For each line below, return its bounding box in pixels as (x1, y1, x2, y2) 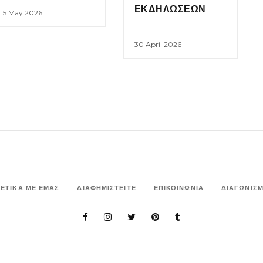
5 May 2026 (2, 8, 42, 17)
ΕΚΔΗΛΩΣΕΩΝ (134, 3, 206, 15)
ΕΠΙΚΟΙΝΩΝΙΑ (153, 183, 204, 192)
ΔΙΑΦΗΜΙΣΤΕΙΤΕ (77, 183, 136, 192)
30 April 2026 (134, 40, 181, 49)
